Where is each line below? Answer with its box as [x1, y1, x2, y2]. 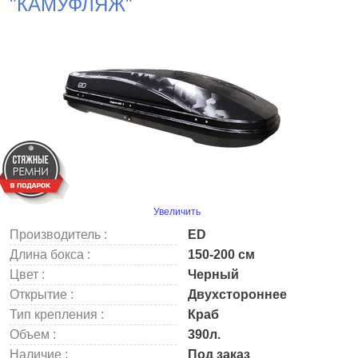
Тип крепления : [10, 308, 104, 321]
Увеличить [153, 206, 201, 217]
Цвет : [10, 268, 45, 281]
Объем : [10, 328, 56, 341]
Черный [185, 268, 239, 281]
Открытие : [10, 288, 74, 301]
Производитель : [10, 228, 107, 241]
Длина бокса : [10, 248, 90, 261]
